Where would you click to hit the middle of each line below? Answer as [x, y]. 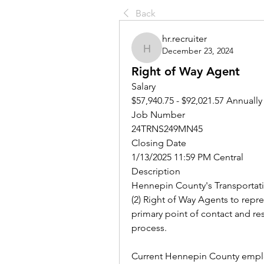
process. [150, 228]
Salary [143, 86]
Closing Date [159, 143]
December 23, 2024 [198, 51]
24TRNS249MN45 [167, 129]
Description [156, 171]
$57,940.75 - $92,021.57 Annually [197, 100]
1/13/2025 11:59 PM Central [187, 157]
